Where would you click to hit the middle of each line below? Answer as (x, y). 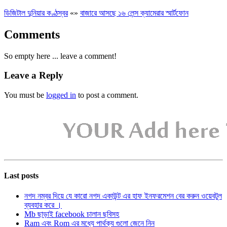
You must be (25, 95)
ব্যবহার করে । (43, 205)
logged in (61, 95)
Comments (32, 34)
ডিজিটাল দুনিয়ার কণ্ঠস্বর (36, 13)
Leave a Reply (34, 75)
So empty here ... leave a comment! (60, 56)
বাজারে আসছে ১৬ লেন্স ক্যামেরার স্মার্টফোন (134, 13)
